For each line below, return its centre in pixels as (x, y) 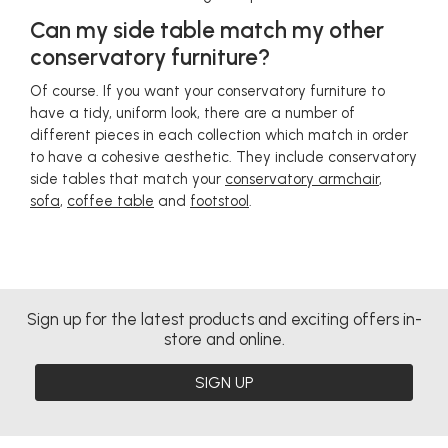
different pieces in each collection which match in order (219, 135)
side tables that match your (127, 179)
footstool (219, 201)
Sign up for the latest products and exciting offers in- (224, 319)
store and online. (224, 339)
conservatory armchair (302, 179)
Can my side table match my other (207, 30)
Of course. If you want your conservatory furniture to (207, 91)
